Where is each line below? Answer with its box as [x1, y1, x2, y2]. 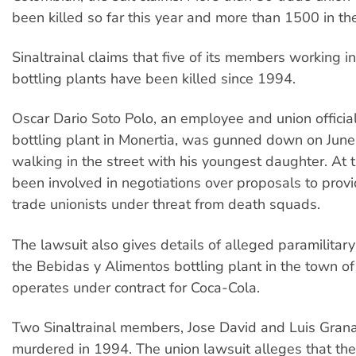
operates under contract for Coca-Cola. [12, 277, 260, 297]
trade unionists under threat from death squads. [12, 195, 320, 215]
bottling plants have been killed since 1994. [12, 69, 296, 89]
